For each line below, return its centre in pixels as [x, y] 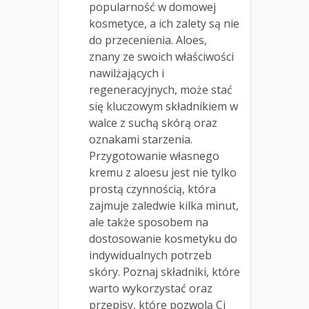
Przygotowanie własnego [154, 156]
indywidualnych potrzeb [150, 255]
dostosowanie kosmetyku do [163, 238]
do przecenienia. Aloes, [148, 40]
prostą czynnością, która [152, 189]
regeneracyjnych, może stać [161, 89]
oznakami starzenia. [141, 139]
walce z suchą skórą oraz [153, 122]
